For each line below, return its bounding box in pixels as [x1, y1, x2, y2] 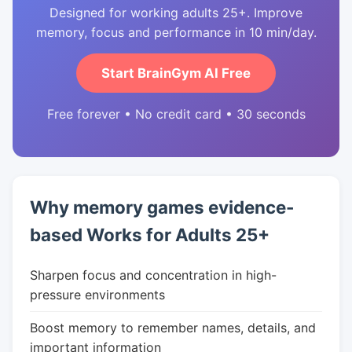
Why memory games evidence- [30, 196, 295, 218]
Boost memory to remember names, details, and [30, 320, 316, 335]
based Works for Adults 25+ [30, 224, 269, 245]
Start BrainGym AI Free [101, 65, 251, 81]
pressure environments [30, 287, 165, 302]
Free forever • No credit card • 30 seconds [46, 106, 306, 122]
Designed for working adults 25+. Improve [49, 5, 302, 20]
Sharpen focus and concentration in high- [30, 267, 277, 283]
